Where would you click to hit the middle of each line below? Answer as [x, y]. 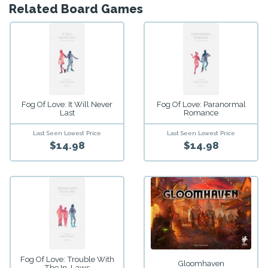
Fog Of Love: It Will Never [67, 105]
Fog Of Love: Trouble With [67, 260]
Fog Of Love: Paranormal [201, 105]
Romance [201, 113]
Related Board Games [76, 9]
